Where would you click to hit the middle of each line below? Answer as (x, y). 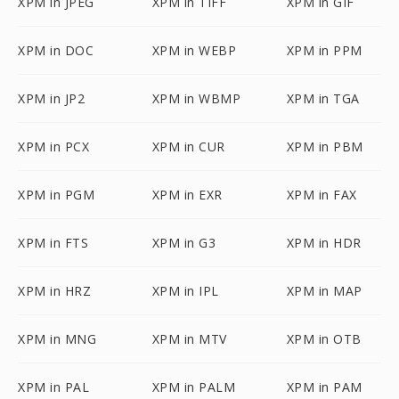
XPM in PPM (324, 50)
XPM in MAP (324, 291)
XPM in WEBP (194, 50)
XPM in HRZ (54, 291)
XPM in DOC (56, 50)
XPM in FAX (322, 195)
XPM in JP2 (51, 98)
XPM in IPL (185, 291)
